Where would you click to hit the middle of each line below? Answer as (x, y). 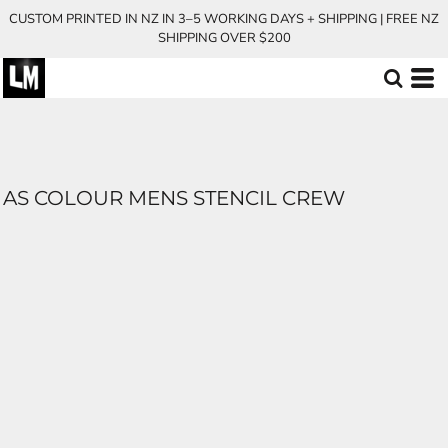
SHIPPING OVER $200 (224, 38)
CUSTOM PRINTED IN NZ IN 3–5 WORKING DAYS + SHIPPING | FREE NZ (224, 19)
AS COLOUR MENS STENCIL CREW (174, 198)
